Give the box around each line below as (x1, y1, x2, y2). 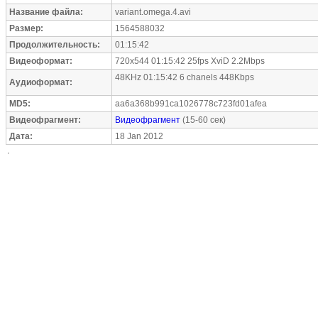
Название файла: (9, 7, 83, 17)
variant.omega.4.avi (115, 7, 191, 17)
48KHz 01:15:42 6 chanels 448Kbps (115, 72, 254, 82)
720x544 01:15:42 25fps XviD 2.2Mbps (115, 56, 265, 66)
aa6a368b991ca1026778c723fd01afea (115, 99, 267, 109)
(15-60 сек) (180, 115, 226, 125)
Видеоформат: (9, 56, 72, 66)
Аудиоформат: (9, 77, 72, 87)
